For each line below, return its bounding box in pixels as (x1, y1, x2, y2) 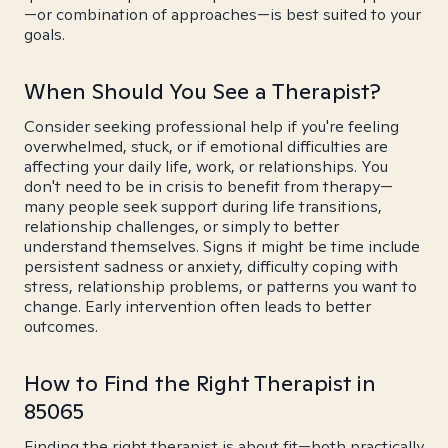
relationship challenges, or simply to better (24, 216, 339, 237)
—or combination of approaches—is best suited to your (24, 4, 421, 25)
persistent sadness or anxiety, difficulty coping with (24, 256, 398, 277)
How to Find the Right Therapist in (24, 369, 376, 397)
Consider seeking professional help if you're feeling (24, 116, 399, 137)
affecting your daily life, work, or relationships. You (24, 156, 388, 177)
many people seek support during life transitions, (24, 196, 382, 217)
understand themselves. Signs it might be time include (24, 236, 420, 257)
